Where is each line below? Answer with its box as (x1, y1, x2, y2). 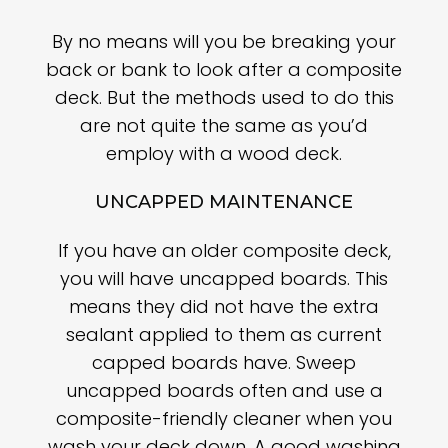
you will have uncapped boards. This (60, 266, 388, 292)
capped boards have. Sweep (92, 350, 356, 376)
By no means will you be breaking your (52, 29, 396, 55)
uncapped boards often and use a (65, 378, 383, 404)
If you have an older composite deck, (57, 238, 391, 264)
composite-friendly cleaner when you (56, 406, 392, 432)
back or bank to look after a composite (46, 57, 402, 83)
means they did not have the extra (69, 294, 379, 320)
